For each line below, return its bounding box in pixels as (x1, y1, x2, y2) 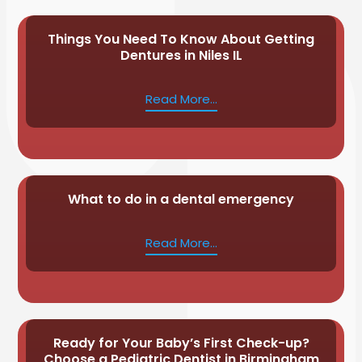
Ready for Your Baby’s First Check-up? (53, 333, 309, 352)
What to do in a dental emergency (68, 189, 294, 208)
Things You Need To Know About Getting (48, 29, 314, 48)
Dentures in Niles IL (120, 45, 242, 65)
